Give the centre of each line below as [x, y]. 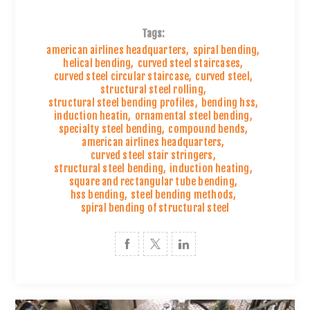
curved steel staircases [189, 64]
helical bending [97, 64]
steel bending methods [182, 195]
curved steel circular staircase [121, 77]
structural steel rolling [152, 90]
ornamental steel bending [192, 116]
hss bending [97, 195]
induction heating [210, 169]
